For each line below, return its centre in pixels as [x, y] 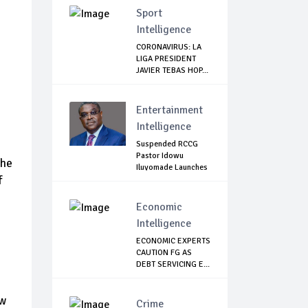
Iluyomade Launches [172, 168]
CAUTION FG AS [164, 253]
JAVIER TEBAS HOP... [172, 71]
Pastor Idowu [160, 156]
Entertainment [169, 110]
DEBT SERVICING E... [173, 265]
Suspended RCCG [167, 144]
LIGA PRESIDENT [166, 59]
